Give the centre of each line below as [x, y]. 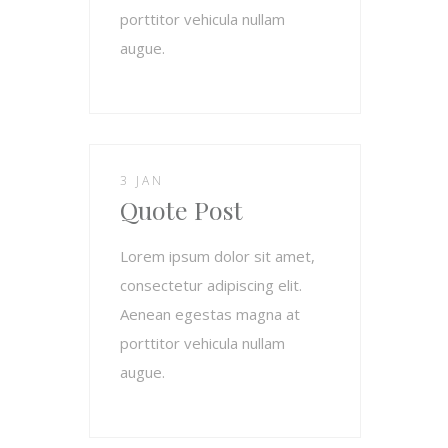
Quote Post [181, 209]
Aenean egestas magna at [210, 313]
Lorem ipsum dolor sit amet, [217, 255]
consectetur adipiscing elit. [211, 284]
